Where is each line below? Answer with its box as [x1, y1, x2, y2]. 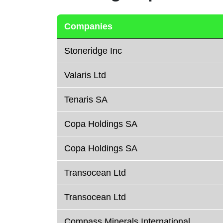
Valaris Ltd [64, 70, 106, 81]
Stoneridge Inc [64, 46, 122, 56]
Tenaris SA [64, 95, 108, 105]
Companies [64, 21, 112, 32]
